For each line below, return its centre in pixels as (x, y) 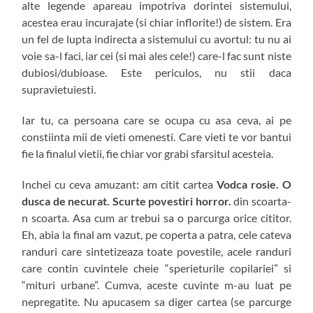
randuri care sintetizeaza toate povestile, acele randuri (156, 252)
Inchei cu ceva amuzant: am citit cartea (119, 184)
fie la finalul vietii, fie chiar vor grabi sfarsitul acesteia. (148, 154)
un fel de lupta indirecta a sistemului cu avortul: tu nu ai (156, 39)
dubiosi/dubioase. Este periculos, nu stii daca (156, 73)
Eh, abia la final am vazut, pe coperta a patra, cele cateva (156, 235)
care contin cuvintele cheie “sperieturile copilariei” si (156, 268)
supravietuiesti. (59, 89)
